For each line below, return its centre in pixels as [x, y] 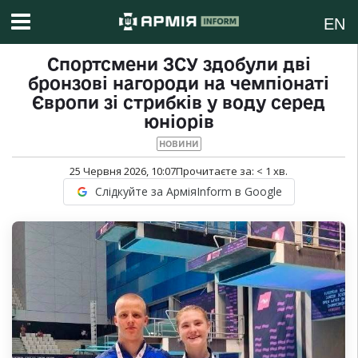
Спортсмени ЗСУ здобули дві [179, 64]
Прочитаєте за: [216, 171]
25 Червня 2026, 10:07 [123, 171]
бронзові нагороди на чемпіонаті [179, 84]
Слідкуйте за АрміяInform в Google [188, 192]
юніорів [179, 122]
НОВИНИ [179, 144]
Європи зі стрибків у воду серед [179, 103]
